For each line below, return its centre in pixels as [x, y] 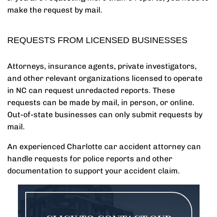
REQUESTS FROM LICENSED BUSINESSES [97, 40]
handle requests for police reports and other [90, 159]
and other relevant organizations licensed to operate [105, 78]
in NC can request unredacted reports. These [91, 90]
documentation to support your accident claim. [94, 171]
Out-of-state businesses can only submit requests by [105, 115]
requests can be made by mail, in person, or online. [101, 102]
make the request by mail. [55, 10]
